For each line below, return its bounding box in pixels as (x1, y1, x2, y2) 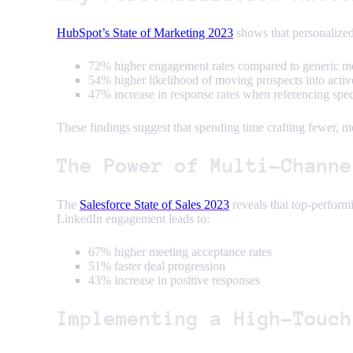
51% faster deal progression (88, 259, 225, 273)
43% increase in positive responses (88, 273, 260, 288)
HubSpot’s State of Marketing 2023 (57, 26, 233, 40)
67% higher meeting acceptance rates (88, 245, 272, 259)
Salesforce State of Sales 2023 (80, 198, 229, 212)
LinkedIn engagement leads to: (57, 212, 210, 226)
